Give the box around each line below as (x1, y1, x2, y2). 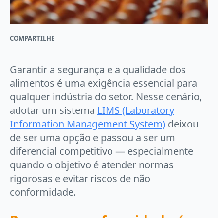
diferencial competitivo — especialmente (10, 145, 193, 158)
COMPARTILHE (10, 34, 54, 43)
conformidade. (10, 185, 76, 199)
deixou (165, 117, 199, 130)
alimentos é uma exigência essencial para (10, 76, 197, 90)
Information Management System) (10, 117, 165, 130)
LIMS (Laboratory (97, 104, 174, 117)
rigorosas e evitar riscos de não (10, 172, 150, 185)
